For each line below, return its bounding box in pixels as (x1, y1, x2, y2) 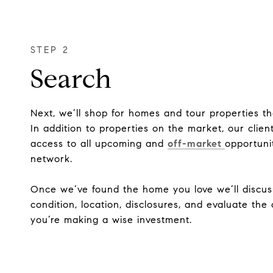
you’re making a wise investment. (30, 214, 192, 226)
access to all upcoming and (30, 138, 168, 150)
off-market (168, 138, 225, 150)
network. (30, 153, 76, 165)
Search (30, 63, 112, 96)
